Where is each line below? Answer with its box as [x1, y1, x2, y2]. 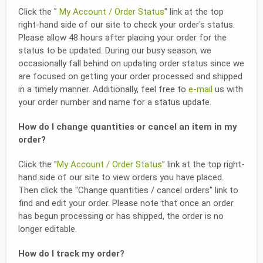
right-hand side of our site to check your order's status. [18, 19, 235, 30]
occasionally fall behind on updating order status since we [18, 58, 244, 69]
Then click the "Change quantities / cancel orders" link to [18, 184, 238, 195]
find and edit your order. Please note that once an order [18, 197, 234, 208]
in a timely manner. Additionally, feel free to [18, 83, 188, 95]
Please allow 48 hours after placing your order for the [18, 32, 227, 43]
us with [213, 83, 243, 95]
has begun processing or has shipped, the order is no [18, 210, 224, 221]
